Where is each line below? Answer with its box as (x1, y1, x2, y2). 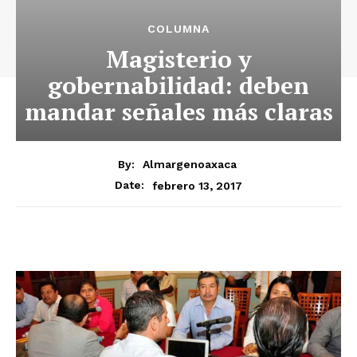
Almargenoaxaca (143, 158, 237, 171)
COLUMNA (147, 22, 210, 35)
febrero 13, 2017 (152, 178, 242, 192)
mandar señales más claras (24, 95, 333, 127)
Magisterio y (105, 42, 252, 75)
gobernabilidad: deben (48, 69, 309, 101)
